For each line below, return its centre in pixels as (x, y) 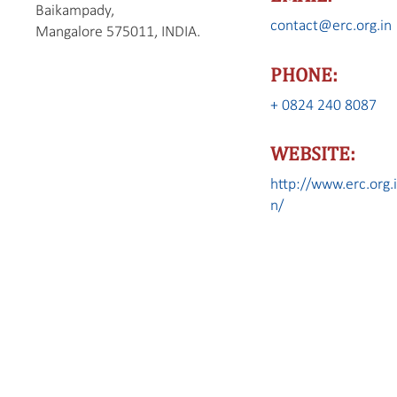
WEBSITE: (313, 154)
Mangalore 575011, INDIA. (118, 32)
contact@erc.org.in (331, 27)
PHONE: (304, 74)
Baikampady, (75, 11)
